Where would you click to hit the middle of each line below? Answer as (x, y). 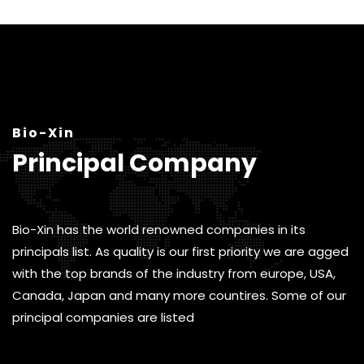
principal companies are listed (103, 317)
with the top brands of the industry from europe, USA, (174, 273)
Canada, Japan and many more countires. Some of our (179, 295)
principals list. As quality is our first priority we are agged (180, 251)
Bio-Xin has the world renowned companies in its (159, 229)
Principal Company (134, 163)
